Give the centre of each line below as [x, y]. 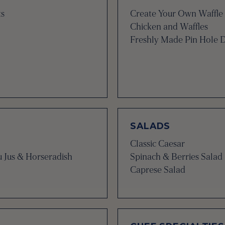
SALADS [150, 126]
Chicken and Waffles [169, 27]
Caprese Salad [158, 170]
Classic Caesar [157, 144]
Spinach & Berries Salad [176, 157]
